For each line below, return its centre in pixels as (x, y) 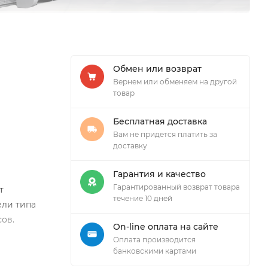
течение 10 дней (143, 198)
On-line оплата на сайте (166, 226)
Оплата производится (154, 239)
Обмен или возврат (157, 68)
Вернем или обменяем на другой (175, 81)
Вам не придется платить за (165, 134)
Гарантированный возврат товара (176, 187)
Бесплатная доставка (160, 121)
